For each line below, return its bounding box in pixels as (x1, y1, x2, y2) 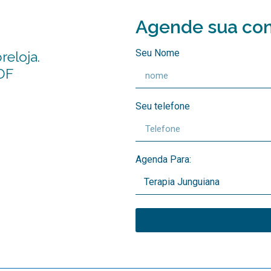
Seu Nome (135, 47, 180, 59)
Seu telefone (135, 100, 190, 112)
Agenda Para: (135, 153, 191, 165)
